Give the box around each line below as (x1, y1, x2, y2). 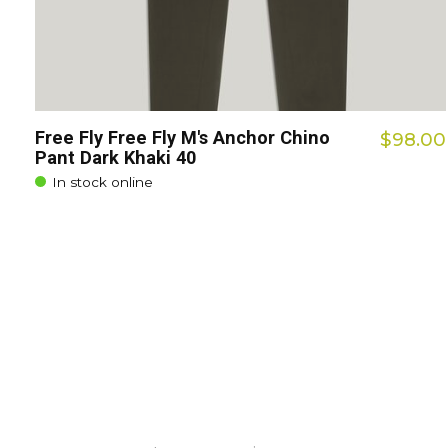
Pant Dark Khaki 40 (35, 147, 196, 169)
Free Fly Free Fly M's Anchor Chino (35, 127, 330, 149)
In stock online (52, 174, 154, 191)
